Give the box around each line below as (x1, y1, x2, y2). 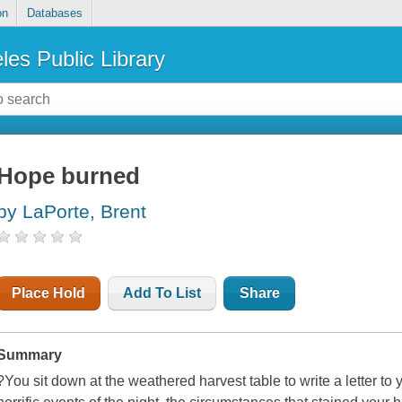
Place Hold (12, 285, 86, 301)
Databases (26, 6, 83, 21)
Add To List (123, 285, 202, 301)
